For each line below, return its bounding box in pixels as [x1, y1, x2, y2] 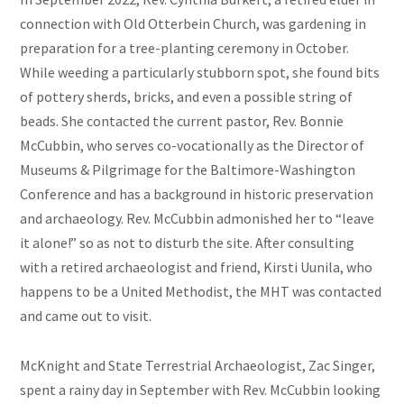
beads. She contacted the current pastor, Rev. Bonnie [20, 112, 344, 131]
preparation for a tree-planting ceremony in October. [20, 39, 350, 58]
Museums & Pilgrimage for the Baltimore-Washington [20, 161, 356, 179]
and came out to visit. [20, 307, 152, 326]
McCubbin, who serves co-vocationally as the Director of [20, 136, 365, 155]
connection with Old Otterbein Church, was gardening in [20, 14, 367, 33]
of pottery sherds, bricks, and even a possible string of [20, 87, 353, 106]
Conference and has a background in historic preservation [20, 185, 374, 204]
